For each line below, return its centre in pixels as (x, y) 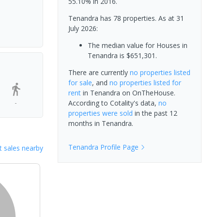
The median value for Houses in (137, 45)
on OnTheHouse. (147, 93)
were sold (116, 113)
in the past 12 (155, 113)
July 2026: (83, 28)
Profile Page (118, 147)
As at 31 (170, 18)
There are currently (99, 72)
